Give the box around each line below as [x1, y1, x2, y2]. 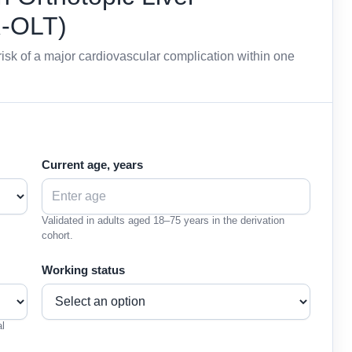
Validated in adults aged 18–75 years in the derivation [42, 214, 284, 226]
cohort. [42, 229, 73, 241]
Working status [42, 264, 125, 277]
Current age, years [42, 159, 143, 171]
